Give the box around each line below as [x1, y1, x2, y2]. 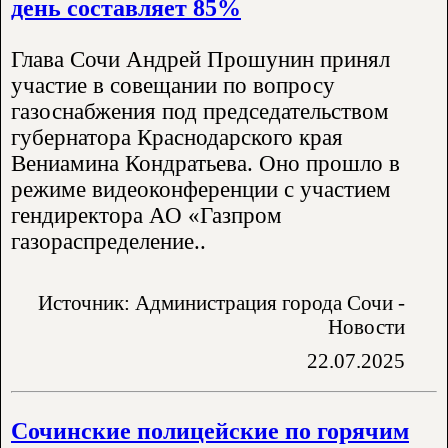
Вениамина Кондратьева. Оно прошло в [11, 150, 400, 176]
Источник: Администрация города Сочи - [38, 290, 405, 314]
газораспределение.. [11, 228, 206, 254]
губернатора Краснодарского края [11, 124, 343, 150]
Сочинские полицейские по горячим [11, 417, 409, 445]
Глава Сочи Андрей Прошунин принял [11, 46, 390, 72]
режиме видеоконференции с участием [11, 176, 391, 202]
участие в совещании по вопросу [11, 72, 335, 98]
